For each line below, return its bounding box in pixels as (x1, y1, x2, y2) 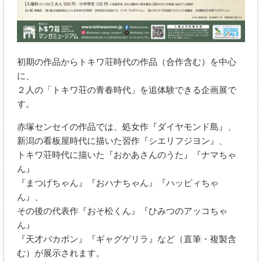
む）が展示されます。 (17, 248, 105, 259)
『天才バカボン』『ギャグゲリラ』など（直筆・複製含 (17, 234, 237, 245)
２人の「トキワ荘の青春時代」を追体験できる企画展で (17, 85, 237, 96)
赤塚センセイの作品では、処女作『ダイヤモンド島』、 (17, 122, 237, 133)
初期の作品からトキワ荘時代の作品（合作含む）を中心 (17, 57, 237, 68)
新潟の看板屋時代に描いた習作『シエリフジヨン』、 (17, 136, 228, 147)
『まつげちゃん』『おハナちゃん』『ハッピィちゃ (17, 178, 219, 189)
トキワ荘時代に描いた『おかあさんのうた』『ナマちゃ (17, 150, 237, 161)
